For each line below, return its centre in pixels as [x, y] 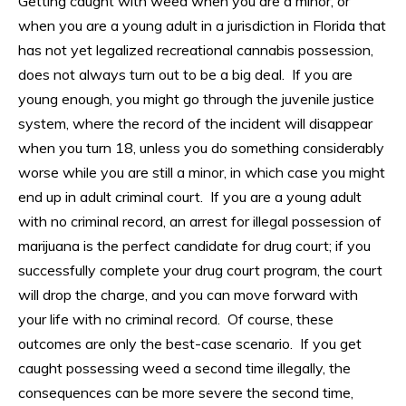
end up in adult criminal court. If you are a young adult [190, 197]
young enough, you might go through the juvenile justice [196, 99]
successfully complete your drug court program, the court [200, 271]
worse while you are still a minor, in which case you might [202, 173]
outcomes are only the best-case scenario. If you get [190, 344]
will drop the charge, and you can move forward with [188, 295]
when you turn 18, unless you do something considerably [201, 148]
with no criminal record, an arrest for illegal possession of [200, 222]
